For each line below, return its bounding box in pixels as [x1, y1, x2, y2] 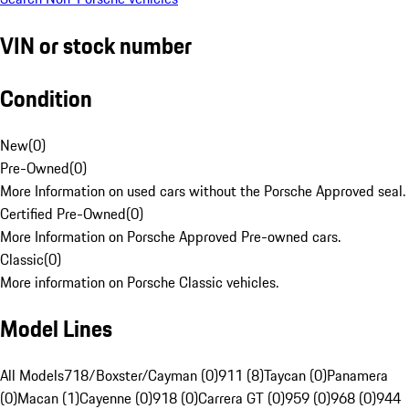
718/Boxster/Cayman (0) [64, 364, 218, 387]
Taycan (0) [264, 364, 327, 387]
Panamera [327, 364, 388, 387]
